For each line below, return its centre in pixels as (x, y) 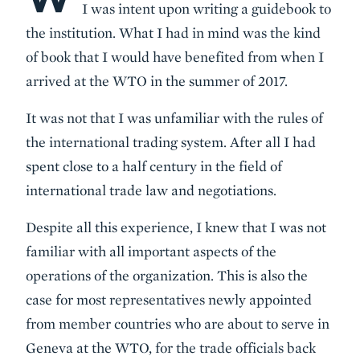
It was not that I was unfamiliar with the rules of (174, 118)
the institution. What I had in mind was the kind (173, 33)
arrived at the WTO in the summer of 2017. (157, 81)
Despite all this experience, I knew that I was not (176, 227)
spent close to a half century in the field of (154, 166)
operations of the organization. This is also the (167, 275)
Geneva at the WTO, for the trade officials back (171, 348)
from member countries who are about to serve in (178, 323)
